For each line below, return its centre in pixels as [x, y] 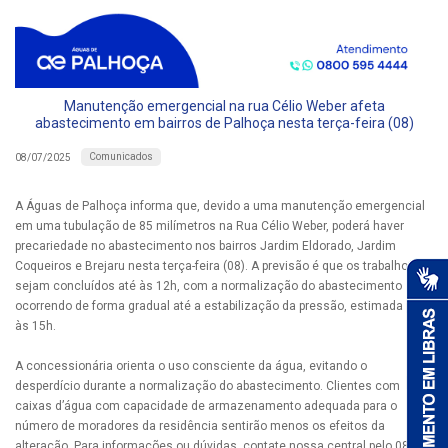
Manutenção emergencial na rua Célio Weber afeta [224, 106]
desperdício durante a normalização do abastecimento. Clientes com [207, 386]
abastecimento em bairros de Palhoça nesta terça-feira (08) [224, 123]
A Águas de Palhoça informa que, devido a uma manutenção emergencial [220, 206]
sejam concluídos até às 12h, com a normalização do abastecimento [208, 286]
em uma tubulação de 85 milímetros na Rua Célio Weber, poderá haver [209, 226]
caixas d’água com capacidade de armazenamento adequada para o [206, 406]
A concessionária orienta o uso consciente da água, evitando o [191, 366]
